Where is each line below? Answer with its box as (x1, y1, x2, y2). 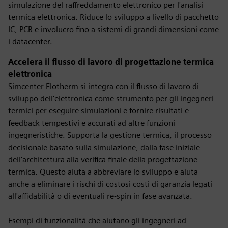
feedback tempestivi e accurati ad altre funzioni (8, 118, 175, 128)
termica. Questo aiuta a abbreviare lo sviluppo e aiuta (8, 167, 198, 177)
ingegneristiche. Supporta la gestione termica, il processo (8, 130, 212, 140)
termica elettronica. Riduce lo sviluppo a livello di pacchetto (8, 12, 219, 22)
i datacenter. (8, 37, 52, 46)
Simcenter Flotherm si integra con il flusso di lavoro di (8, 81, 199, 91)
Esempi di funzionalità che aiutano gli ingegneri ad (8, 216, 186, 225)
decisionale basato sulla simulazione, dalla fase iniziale (8, 142, 200, 152)
